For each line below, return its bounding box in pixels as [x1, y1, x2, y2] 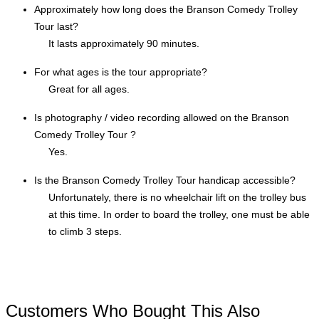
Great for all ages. [48, 83, 130, 95]
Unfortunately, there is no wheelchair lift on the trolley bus [48, 192, 306, 203]
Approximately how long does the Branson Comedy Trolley [34, 4, 298, 15]
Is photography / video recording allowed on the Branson [34, 112, 289, 123]
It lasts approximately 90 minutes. [48, 38, 199, 49]
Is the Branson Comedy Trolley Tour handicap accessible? [34, 174, 296, 186]
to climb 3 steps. [48, 226, 122, 237]
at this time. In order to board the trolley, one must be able [48, 209, 310, 220]
